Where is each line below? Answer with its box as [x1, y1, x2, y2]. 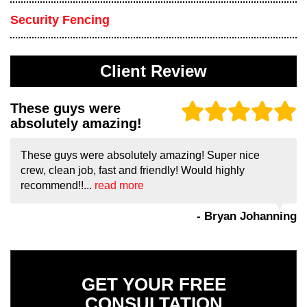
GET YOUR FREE [81, 274, 226, 295]
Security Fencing [10, 13, 110, 27]
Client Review [100, 62, 207, 81]
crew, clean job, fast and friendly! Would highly [21, 164, 245, 177]
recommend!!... [21, 180, 95, 192]
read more [95, 180, 144, 192]
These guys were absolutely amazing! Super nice [21, 149, 260, 162]
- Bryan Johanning [197, 210, 297, 223]
